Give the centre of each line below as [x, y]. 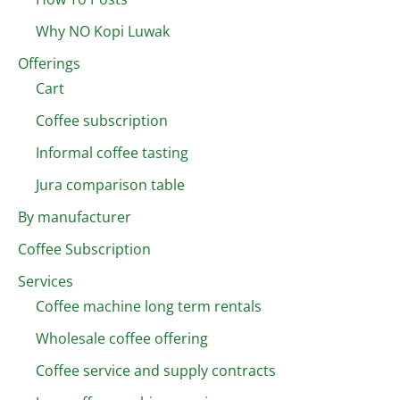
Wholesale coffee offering [122, 338]
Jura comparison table [110, 184]
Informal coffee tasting [112, 152]
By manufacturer [75, 217]
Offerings [49, 63]
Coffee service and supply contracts [156, 370]
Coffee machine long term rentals [149, 306]
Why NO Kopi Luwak [103, 31]
